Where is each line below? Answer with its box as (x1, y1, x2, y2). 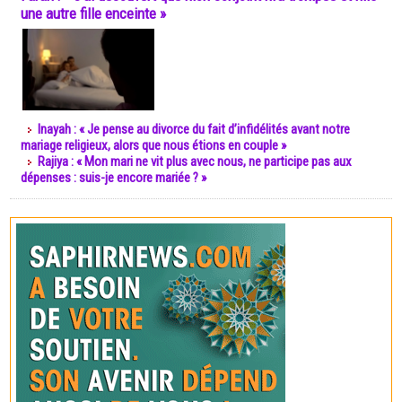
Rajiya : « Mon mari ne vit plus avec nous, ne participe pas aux (38, 153, 352, 170)
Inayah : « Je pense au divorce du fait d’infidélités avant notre (38, 121, 350, 137)
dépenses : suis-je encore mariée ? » (21, 170, 206, 186)
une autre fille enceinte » (21, 4, 166, 22)
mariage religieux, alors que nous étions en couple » (21, 137, 286, 153)
